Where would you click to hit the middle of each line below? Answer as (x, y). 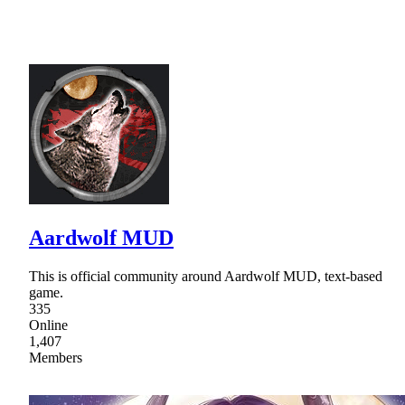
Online (48, 325)
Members (56, 357)
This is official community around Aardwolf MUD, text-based (206, 276)
